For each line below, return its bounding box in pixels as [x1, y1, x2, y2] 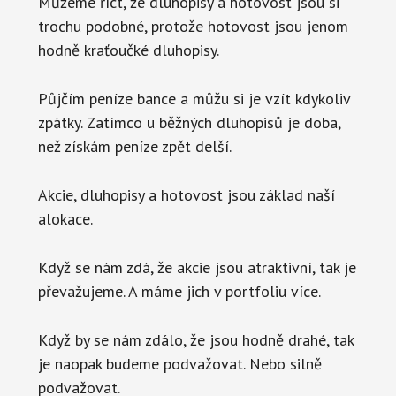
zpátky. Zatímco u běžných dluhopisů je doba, [37, 111, 340, 133]
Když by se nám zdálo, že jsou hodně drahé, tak [37, 329, 354, 350]
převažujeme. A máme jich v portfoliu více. [37, 280, 321, 301]
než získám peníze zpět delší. [37, 135, 232, 156]
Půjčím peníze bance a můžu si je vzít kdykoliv [37, 88, 350, 109]
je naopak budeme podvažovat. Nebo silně [37, 353, 322, 374]
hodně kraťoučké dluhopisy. [37, 39, 219, 60]
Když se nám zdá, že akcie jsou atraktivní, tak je [37, 256, 356, 278]
